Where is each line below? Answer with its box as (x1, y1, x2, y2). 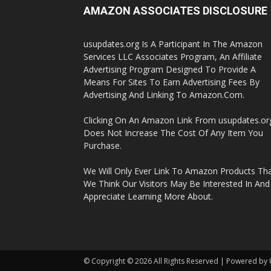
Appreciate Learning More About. (83, 191, 213, 202)
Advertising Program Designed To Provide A (83, 64, 256, 75)
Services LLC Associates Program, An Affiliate (83, 51, 262, 62)
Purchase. (83, 140, 122, 151)
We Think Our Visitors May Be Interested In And (83, 178, 270, 189)
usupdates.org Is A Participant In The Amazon (83, 38, 263, 50)
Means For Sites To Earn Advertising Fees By (83, 76, 260, 88)
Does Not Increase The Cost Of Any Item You (83, 127, 263, 139)
